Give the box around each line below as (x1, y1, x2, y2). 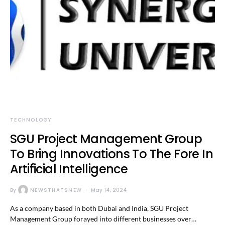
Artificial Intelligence (10, 161, 128, 177)
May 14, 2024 (91, 186, 127, 194)
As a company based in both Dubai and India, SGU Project (10, 204, 188, 212)
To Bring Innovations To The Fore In (10, 146, 213, 162)
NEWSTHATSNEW (30, 186, 82, 194)
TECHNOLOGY (10, 116, 52, 124)
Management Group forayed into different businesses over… (10, 214, 196, 223)
